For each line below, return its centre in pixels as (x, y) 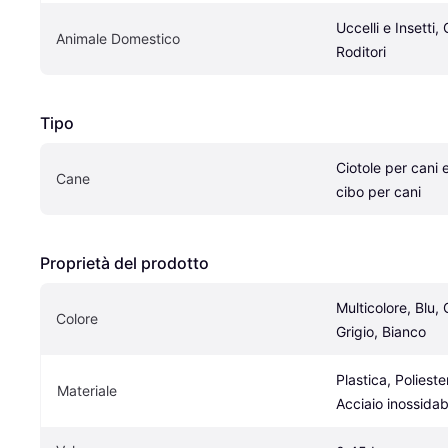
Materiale (87, 391)
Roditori (361, 52)
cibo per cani (378, 192)
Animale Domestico (118, 39)
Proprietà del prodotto (124, 263)
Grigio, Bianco (381, 332)
